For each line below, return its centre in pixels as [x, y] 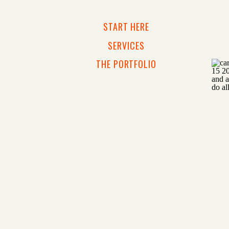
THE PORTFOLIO [126, 64]
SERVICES [126, 45]
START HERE [126, 27]
